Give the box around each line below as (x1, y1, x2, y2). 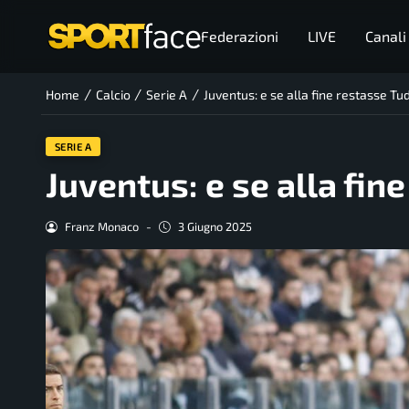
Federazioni (200, 27, 278, 45)
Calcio (95, 87, 131, 103)
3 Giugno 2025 (177, 219, 252, 235)
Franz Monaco (64, 219, 139, 235)
